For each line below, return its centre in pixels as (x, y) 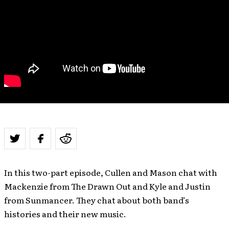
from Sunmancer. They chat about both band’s (97, 200)
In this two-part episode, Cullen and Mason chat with (111, 172)
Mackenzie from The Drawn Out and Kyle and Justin (107, 186)
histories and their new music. (65, 214)
